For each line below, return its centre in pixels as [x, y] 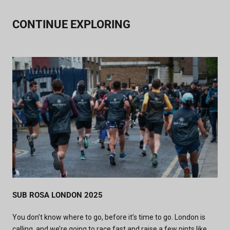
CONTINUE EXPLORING [71, 24]
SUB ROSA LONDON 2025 [57, 195]
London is [190, 217]
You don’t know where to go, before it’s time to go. [93, 217]
